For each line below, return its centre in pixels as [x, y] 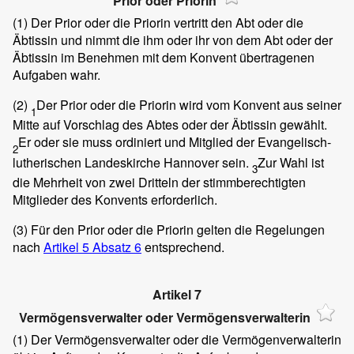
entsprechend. [183, 247]
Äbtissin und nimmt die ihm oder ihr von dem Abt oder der [173, 40]
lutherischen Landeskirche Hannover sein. [132, 162]
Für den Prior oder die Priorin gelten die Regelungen [176, 229]
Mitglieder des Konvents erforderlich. [115, 199]
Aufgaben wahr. [56, 75]
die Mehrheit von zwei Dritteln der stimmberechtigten [159, 182]
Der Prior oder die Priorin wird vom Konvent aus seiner [189, 105]
